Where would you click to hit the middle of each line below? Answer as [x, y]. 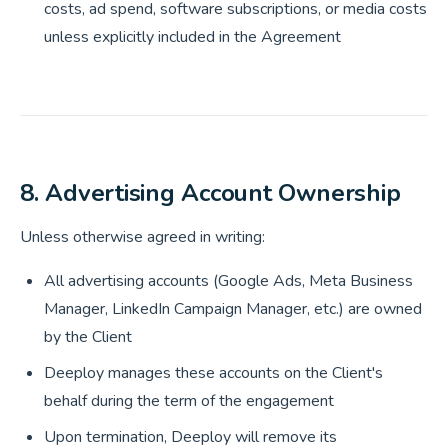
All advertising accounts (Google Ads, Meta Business [228, 281]
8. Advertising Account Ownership [210, 193]
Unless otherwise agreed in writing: [142, 237]
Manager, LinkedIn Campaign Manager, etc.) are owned [233, 309]
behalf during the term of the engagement [189, 401]
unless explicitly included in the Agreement [192, 37]
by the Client [88, 337]
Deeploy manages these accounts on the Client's [213, 373]
